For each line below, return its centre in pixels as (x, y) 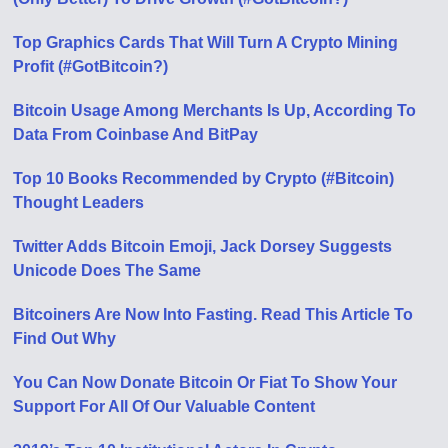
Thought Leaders (79, 202)
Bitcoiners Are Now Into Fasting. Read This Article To (213, 314)
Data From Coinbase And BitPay (136, 134)
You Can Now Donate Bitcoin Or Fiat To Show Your (205, 382)
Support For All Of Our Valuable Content (164, 406)
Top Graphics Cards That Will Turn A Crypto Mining (206, 42)
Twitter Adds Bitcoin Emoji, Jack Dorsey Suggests (203, 246)
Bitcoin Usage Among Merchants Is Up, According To (215, 110)
